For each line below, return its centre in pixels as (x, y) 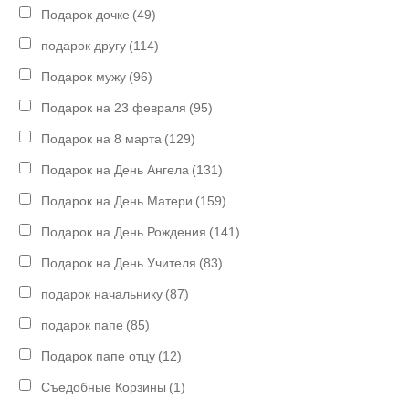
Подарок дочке (86, 14)
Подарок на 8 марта (102, 138)
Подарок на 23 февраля (114, 107)
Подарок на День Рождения (124, 231)
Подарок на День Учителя (119, 262)
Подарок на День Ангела (115, 169)
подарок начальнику (102, 294)
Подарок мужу (84, 76)
